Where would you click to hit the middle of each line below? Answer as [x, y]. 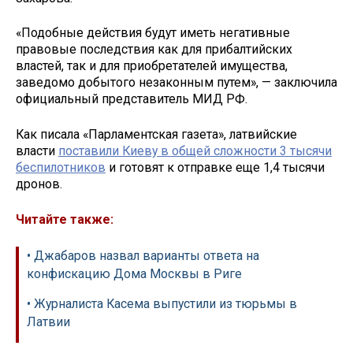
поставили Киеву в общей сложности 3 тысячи [195, 151]
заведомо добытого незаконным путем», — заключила [176, 83]
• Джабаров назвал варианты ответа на [143, 255]
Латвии [48, 321]
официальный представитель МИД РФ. [132, 99]
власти [37, 151]
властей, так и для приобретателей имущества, [152, 66]
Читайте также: [65, 219]
